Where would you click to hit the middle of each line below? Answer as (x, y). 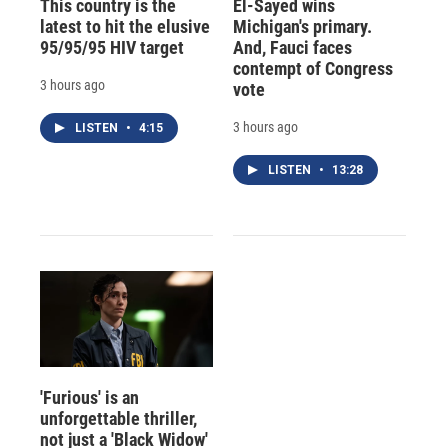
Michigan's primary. (302, 26)
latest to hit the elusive (125, 26)
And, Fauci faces (292, 47)
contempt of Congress (312, 68)
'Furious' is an (89, 398)
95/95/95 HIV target (112, 47)
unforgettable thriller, (118, 419)
